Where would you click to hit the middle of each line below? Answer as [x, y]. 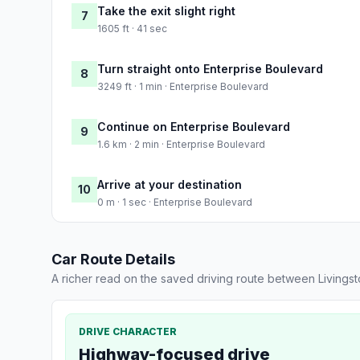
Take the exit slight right [166, 10]
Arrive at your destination [170, 184]
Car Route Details [113, 259]
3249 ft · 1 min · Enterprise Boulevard [183, 86]
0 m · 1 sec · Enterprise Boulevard [175, 202]
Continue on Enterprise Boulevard [194, 126]
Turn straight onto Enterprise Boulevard [210, 68]
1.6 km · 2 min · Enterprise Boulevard [181, 144]
